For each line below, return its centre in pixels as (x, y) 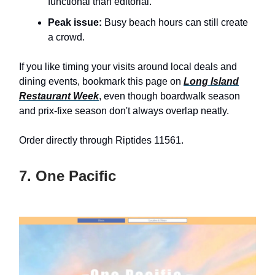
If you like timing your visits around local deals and (128, 66)
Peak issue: (75, 22)
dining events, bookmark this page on (101, 81)
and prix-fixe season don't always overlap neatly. (124, 110)
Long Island (211, 81)
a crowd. (66, 37)
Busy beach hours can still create (175, 22)
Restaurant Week (59, 96)
